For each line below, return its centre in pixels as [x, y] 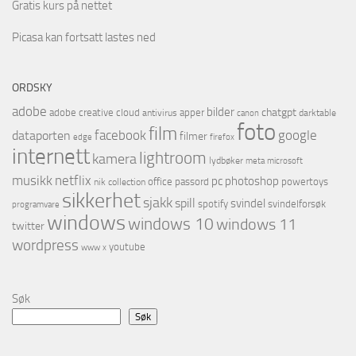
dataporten [41, 136]
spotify [213, 204]
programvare [36, 205]
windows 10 [171, 224]
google [298, 135]
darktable [317, 113]
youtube [127, 247]
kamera [114, 159]
